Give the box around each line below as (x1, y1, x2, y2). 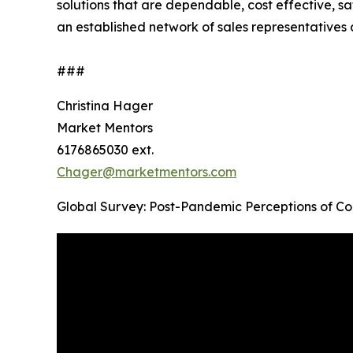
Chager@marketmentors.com (57, 164, 236, 180)
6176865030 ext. (57, 142, 154, 158)
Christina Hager (57, 98, 153, 114)
